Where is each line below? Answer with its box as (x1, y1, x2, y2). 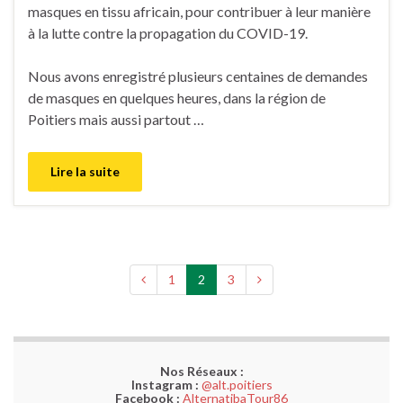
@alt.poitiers (201, 377, 273, 393)
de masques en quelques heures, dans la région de (28, 89, 326, 107)
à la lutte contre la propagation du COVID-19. (28, 24, 308, 42)
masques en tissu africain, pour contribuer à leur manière (28, 3, 371, 21)
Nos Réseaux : (159, 363, 244, 380)
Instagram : (130, 377, 199, 393)
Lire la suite (50, 164, 120, 180)
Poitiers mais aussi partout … (28, 111, 204, 129)
